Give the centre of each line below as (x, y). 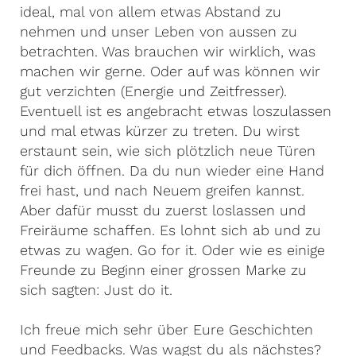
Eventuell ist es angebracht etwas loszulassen (176, 111)
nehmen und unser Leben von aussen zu (159, 31)
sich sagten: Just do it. (96, 290)
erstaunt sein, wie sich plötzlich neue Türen (168, 151)
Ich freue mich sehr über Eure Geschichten (166, 329)
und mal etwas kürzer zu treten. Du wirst (160, 131)
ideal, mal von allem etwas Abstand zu (151, 12)
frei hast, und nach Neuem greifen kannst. (162, 190)
